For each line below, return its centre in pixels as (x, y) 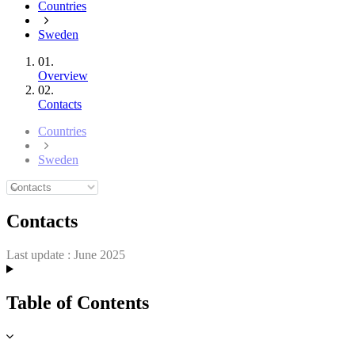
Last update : (38, 254)
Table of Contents (78, 302)
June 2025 (99, 254)
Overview (63, 76)
